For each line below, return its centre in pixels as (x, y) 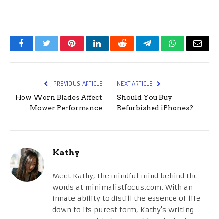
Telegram (163, 51)
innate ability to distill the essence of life (126, 199)
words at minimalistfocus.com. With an (122, 187)
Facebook (38, 51)
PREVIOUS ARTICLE (77, 84)
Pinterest (87, 51)
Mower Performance (66, 108)
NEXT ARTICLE (135, 84)
